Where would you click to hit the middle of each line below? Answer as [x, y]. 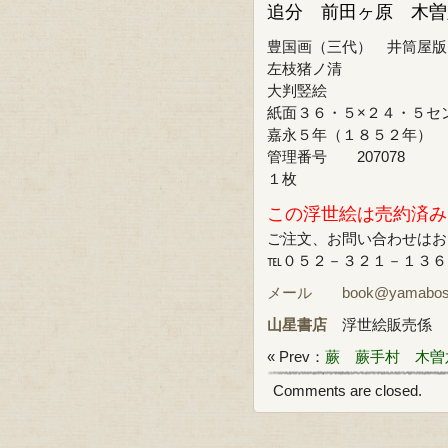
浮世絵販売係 [379, 324]
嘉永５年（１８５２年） [349, 134]
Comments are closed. [347, 390]
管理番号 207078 [336, 156]
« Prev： [296, 356]
